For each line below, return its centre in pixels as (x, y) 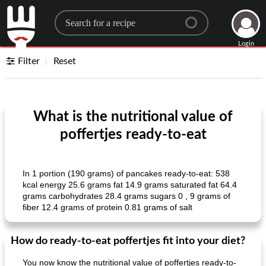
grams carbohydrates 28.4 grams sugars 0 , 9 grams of (126, 196)
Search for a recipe (113, 18)
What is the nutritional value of (133, 117)
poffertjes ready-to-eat (133, 135)
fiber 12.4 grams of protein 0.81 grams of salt (107, 207)
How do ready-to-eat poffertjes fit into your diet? (128, 241)
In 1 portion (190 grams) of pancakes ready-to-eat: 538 (126, 173)
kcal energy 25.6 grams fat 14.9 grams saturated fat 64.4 (130, 185)
